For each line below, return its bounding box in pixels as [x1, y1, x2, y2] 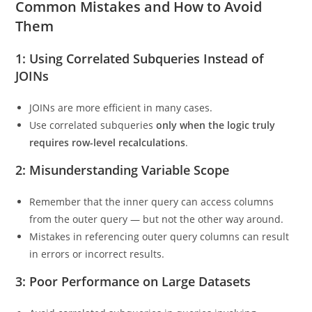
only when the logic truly [156, 141, 276, 155]
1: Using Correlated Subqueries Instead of [15, 72, 265, 90]
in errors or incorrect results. [29, 270, 165, 283]
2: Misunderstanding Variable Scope [15, 184, 230, 201]
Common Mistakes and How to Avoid [15, 19, 263, 39]
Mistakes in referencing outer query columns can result [29, 252, 290, 266]
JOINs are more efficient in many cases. [29, 123, 213, 137]
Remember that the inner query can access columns [29, 217, 274, 231]
